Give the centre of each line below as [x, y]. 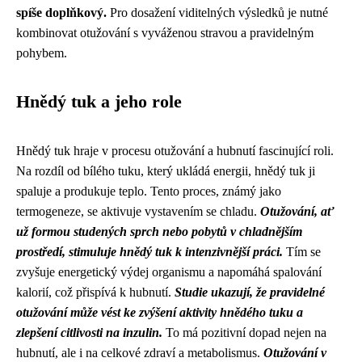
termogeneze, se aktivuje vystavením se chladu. [138, 211]
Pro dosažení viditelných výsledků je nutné [217, 13]
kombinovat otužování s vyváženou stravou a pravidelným [165, 33]
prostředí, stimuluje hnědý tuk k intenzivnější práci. [149, 252]
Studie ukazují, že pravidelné [250, 292]
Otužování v [295, 353]
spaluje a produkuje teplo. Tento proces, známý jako [149, 191]
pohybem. [42, 53]
